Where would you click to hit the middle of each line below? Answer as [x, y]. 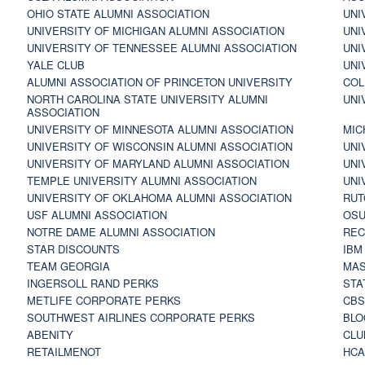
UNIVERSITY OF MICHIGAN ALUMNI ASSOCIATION [155, 30]
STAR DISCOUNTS [73, 248]
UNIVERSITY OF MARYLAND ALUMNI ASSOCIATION [158, 163]
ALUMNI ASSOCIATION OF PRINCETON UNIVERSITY [159, 81]
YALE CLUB [55, 64]
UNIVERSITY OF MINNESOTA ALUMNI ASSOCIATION [160, 129]
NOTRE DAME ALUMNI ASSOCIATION [121, 231]
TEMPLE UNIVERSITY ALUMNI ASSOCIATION [141, 180]
